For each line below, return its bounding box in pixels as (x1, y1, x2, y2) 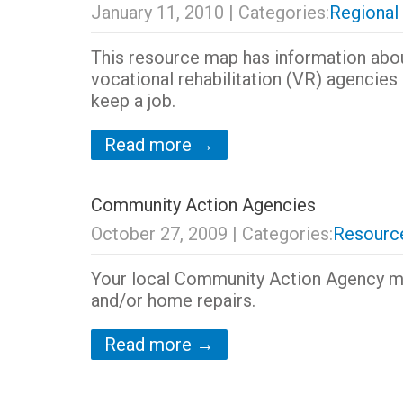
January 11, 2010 (90, 2, 224, 23)
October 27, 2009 (90, 223, 228, 245)
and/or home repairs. (90, 290, 255, 311)
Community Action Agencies (90, 194, 316, 216)
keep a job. (90, 90, 175, 112)
